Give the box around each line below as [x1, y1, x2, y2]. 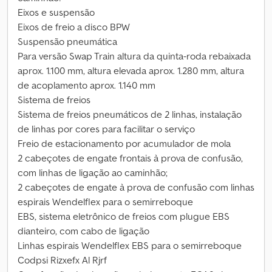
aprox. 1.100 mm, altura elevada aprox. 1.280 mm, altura [18, 64, 244, 76]
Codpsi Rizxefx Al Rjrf [18, 254, 107, 266]
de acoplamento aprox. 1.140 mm [18, 79, 155, 91]
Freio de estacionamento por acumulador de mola [18, 137, 231, 149]
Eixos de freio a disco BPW [18, 21, 130, 33]
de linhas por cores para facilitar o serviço [18, 123, 195, 135]
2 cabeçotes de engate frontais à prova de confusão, [18, 152, 243, 164]
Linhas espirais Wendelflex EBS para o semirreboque [18, 239, 242, 251]
